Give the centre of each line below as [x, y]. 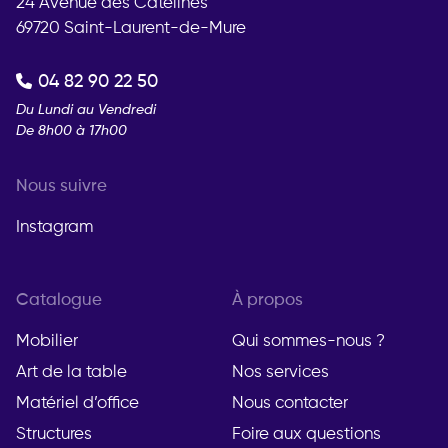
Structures [54, 435]
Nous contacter [290, 404]
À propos [267, 301]
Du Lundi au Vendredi [86, 110]
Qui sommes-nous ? [308, 342]
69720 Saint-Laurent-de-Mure [131, 29]
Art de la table [71, 373]
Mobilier [47, 342]
